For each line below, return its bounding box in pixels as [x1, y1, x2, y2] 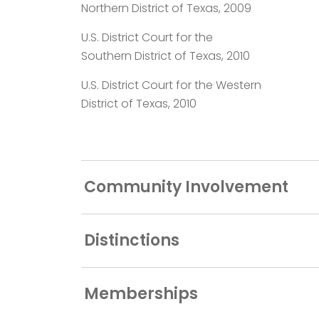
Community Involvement [84, 175, 288, 198]
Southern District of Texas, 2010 [81, 47, 250, 64]
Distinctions [84, 229, 179, 251]
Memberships [84, 282, 198, 305]
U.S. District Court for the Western [81, 76, 261, 93]
